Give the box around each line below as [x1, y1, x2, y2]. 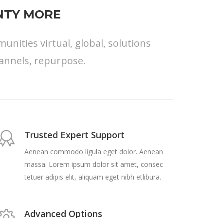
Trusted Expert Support [24, 129, 125, 141]
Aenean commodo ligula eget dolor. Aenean [24, 147, 163, 157]
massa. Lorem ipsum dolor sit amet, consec [24, 160, 163, 169]
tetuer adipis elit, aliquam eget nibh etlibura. [24, 172, 161, 182]
